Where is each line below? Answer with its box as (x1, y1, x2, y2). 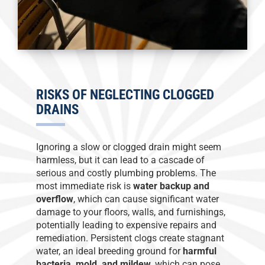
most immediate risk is (36, 180, 134, 192)
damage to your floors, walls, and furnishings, (36, 206, 226, 218)
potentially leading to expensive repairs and (36, 219, 217, 231)
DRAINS (36, 101, 79, 118)
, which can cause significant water (73, 193, 219, 205)
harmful (183, 245, 217, 257)
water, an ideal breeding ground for (36, 245, 183, 257)
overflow (36, 193, 74, 205)
